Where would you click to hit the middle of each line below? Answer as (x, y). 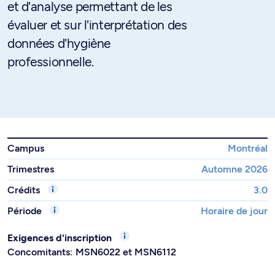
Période (26, 211)
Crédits (25, 190)
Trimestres (31, 169)
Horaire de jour (234, 211)
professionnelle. (51, 62)
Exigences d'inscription (61, 238)
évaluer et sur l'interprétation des (97, 25)
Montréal (248, 148)
